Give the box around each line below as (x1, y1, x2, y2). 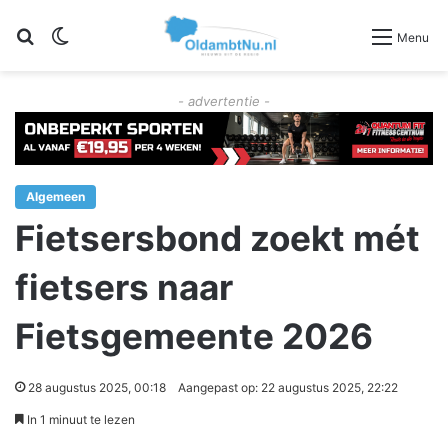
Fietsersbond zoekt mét (15, 217, 420, 260)
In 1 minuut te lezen (24, 412, 135, 428)
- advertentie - (178, 93, 270, 110)
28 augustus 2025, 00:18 (28, 380, 166, 396)
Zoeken (35, 25, 91, 46)
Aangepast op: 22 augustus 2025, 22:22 (178, 380, 398, 396)
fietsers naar (15, 266, 233, 309)
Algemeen (26, 189, 85, 205)
